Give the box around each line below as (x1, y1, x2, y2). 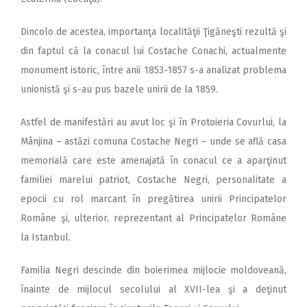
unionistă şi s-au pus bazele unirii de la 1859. (21, 83, 218, 95)
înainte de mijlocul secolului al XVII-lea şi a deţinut (21, 283, 286, 295)
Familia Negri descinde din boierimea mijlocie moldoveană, (21, 264, 286, 276)
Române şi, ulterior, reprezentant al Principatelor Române (21, 212, 286, 224)
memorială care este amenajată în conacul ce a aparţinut (21, 154, 286, 167)
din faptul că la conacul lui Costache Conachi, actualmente (21, 45, 286, 57)
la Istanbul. (21, 231, 71, 243)
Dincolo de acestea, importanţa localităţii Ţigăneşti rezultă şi (21, 25, 286, 38)
